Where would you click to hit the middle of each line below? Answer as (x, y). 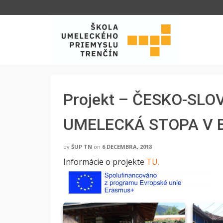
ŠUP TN (82, 147)
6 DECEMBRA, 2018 (127, 147)
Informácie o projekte (105, 162)
